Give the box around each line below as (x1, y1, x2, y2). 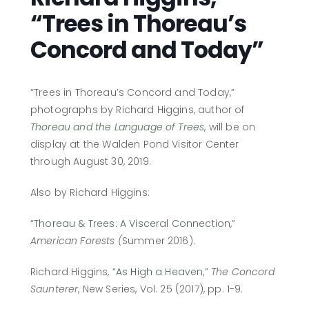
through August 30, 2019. (30, 154, 151, 169)
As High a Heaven (115, 265, 203, 279)
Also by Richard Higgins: (30, 186, 150, 200)
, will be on (204, 120, 256, 134)
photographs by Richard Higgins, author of (30, 103, 245, 117)
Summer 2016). (121, 234, 195, 248)
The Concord (210, 265, 275, 279)
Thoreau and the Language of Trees (30, 120, 205, 134)
